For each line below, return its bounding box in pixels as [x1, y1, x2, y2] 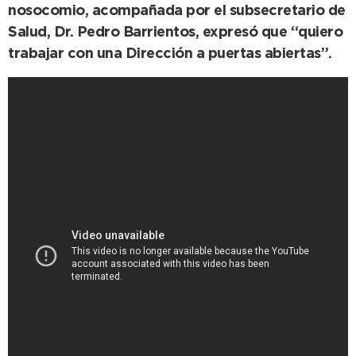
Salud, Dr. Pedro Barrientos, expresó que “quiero [8, 26, 342, 40]
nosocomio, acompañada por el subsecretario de [8, 5, 346, 18]
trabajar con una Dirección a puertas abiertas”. [8, 48, 332, 61]
